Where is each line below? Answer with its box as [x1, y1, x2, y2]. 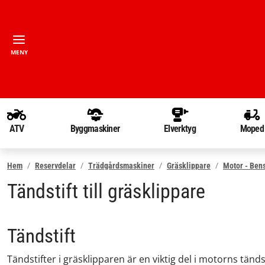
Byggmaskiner [70, 123, 120, 134]
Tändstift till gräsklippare [7, 179, 205, 203]
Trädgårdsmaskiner [88, 160, 154, 170]
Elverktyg [164, 123, 196, 134]
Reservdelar [35, 160, 76, 170]
